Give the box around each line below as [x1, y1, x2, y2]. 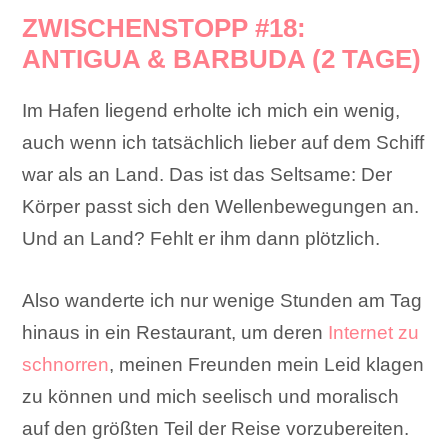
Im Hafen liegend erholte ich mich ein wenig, [22, 100, 401, 122]
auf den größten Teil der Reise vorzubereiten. [22, 418, 410, 440]
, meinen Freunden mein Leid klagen [109, 354, 425, 376]
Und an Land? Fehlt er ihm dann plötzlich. [22, 228, 381, 250]
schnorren [22, 354, 110, 376]
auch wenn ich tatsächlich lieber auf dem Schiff [22, 132, 425, 154]
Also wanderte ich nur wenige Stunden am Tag [22, 290, 423, 312]
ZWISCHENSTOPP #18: [22, 13, 307, 44]
